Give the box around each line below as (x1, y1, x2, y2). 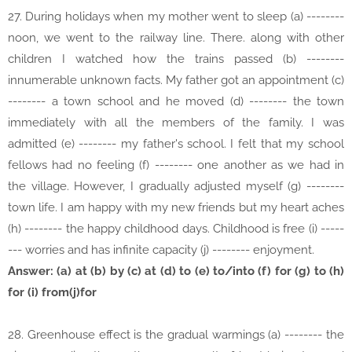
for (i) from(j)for (8, 285, 97, 300)
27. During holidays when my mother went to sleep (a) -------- (8, 9, 344, 24)
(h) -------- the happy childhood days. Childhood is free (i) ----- (8, 222, 344, 236)
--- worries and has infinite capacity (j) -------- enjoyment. (8, 243, 314, 258)
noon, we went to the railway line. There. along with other (8, 31, 344, 46)
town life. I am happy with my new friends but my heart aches (8, 200, 344, 215)
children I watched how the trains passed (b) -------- (8, 52, 344, 67)
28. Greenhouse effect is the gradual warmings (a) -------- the (8, 328, 344, 343)
